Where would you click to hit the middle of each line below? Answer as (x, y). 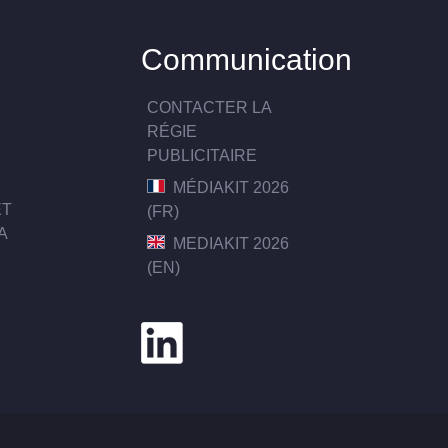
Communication (246, 58)
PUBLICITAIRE (202, 155)
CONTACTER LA (209, 107)
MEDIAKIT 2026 (229, 243)
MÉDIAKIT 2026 (229, 187)
